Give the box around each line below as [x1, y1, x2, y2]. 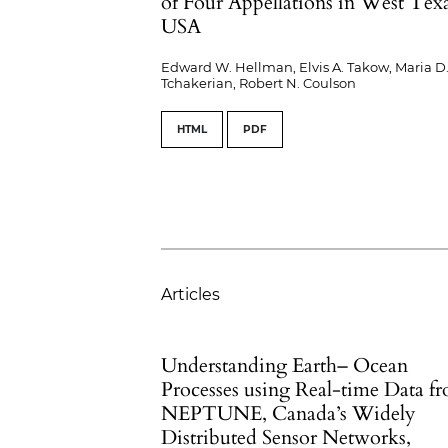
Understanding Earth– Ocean [161, 352, 409, 380]
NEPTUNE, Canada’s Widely [161, 400, 417, 428]
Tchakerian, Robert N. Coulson [161, 75, 357, 92]
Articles [161, 285, 221, 305]
